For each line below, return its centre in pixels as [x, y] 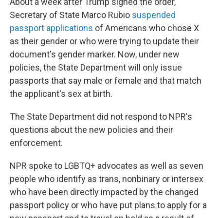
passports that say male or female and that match [106, 81]
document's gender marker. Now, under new [95, 54]
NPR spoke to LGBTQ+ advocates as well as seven [107, 166]
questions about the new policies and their [91, 130]
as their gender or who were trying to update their [104, 41]
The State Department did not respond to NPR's [101, 117]
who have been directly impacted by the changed [104, 192]
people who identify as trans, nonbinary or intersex [107, 179]
